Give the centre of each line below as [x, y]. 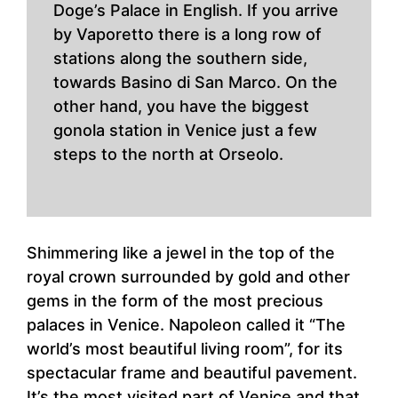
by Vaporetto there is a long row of [187, 35]
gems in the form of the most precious [175, 301]
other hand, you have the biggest [181, 107]
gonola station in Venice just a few [185, 131]
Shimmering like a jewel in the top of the [181, 253]
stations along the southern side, [180, 59]
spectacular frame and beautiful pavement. [192, 373]
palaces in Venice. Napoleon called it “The [186, 325]
